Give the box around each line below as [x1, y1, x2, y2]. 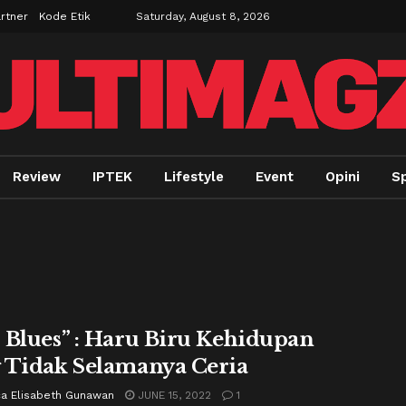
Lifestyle [163, 169, 224, 185]
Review [13, 169, 62, 185]
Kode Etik [39, 10, 91, 23]
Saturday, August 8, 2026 [136, 10, 270, 23]
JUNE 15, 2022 [134, 389, 211, 401]
